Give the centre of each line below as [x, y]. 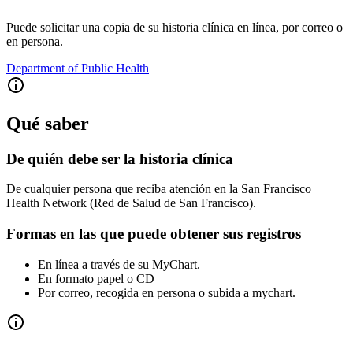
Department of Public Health [78, 68]
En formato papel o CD [96, 278]
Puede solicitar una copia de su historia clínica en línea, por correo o [175, 27]
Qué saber [48, 123]
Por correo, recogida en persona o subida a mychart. [167, 292]
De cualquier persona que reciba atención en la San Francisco [159, 189]
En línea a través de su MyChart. [119, 264]
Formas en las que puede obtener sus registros [154, 234]
